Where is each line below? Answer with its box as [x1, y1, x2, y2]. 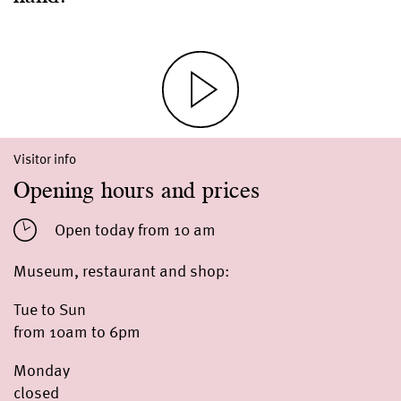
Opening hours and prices [13, 176, 260, 204]
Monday [13, 360, 73, 380]
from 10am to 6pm [13, 321, 141, 341]
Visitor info [13, 151, 76, 166]
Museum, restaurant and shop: [13, 260, 229, 280]
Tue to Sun [13, 299, 86, 319]
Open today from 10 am [54, 220, 216, 240]
